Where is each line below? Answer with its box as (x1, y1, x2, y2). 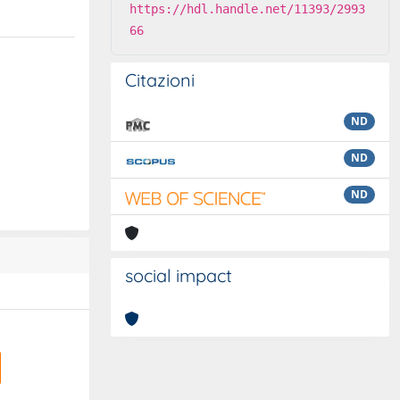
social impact (125, 264, 232, 287)
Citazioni (125, 69, 195, 91)
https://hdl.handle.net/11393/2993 (129, 2, 365, 16)
